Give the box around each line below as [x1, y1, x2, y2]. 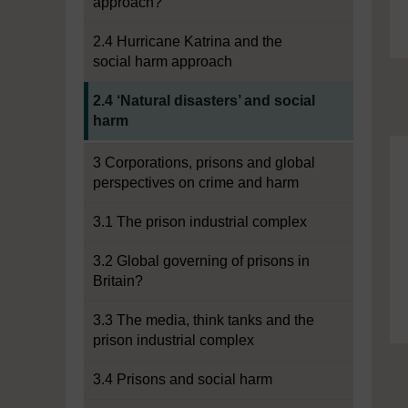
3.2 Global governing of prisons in [93, 253, 310, 269]
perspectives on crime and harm [93, 175, 299, 190]
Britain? [93, 273, 143, 289]
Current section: [83, 83, 185, 98]
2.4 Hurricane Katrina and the [93, 34, 282, 49]
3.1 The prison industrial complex [93, 214, 307, 229]
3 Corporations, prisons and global [93, 155, 315, 170]
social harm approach [93, 54, 232, 69]
